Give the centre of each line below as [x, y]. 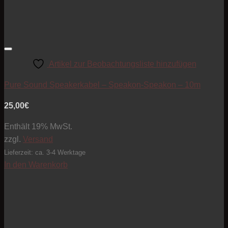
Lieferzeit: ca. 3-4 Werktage [45, 153]
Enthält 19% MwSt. [38, 127]
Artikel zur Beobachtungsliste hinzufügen [122, 64]
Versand [38, 139]
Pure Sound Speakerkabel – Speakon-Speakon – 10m [102, 85]
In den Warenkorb [36, 165]
